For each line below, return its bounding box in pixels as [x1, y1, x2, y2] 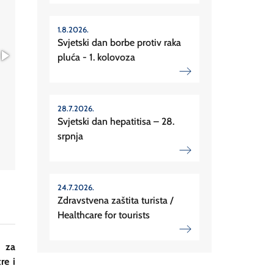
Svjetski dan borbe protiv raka [57, 37, 181, 49]
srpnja [57, 130, 83, 143]
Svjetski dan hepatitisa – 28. [57, 116, 174, 128]
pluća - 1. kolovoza [57, 51, 135, 64]
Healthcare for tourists [57, 209, 150, 221]
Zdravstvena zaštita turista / [57, 194, 173, 207]
